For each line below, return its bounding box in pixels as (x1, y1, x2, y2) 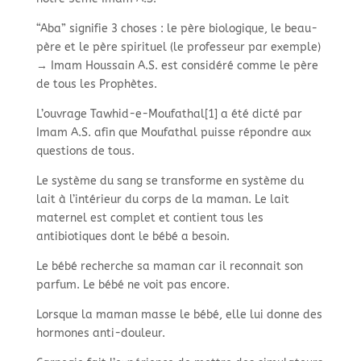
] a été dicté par (214, 107, 302, 121)
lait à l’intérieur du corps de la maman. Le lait (35, 193, 289, 206)
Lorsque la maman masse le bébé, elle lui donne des (35, 308, 322, 322)
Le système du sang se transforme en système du (35, 174, 304, 188)
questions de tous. (35, 144, 135, 158)
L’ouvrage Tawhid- (35, 107, 135, 121)
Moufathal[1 (147, 107, 214, 121)
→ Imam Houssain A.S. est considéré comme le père (35, 59, 318, 73)
